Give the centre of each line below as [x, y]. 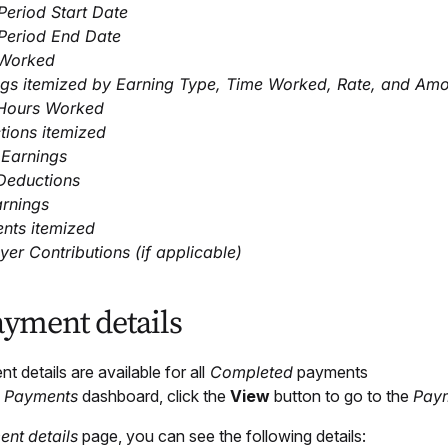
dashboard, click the [154, 396]
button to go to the [341, 396]
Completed [249, 372]
